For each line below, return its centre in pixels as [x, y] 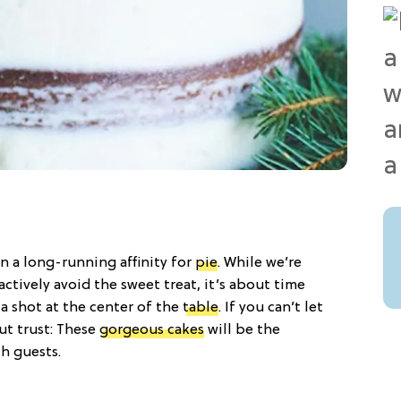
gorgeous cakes [152, 330]
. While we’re [260, 263]
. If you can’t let [271, 307]
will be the [242, 330]
